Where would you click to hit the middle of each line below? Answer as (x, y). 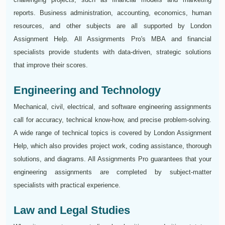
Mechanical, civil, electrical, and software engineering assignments (113, 107)
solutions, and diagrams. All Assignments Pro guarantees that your (113, 159)
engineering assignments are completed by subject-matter (113, 172)
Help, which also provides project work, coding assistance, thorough (113, 146)
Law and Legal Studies (72, 210)
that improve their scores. (51, 65)
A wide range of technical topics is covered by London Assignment (113, 133)
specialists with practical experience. (67, 185)
